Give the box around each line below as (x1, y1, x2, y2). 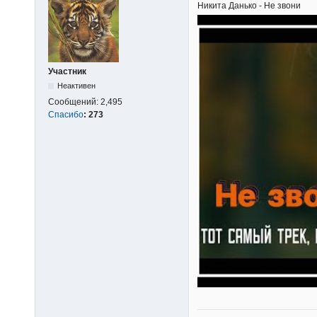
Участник (48, 67, 86, 77)
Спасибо (48, 110, 83, 120)
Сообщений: (48, 97, 100, 108)
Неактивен (57, 81, 96, 91)
